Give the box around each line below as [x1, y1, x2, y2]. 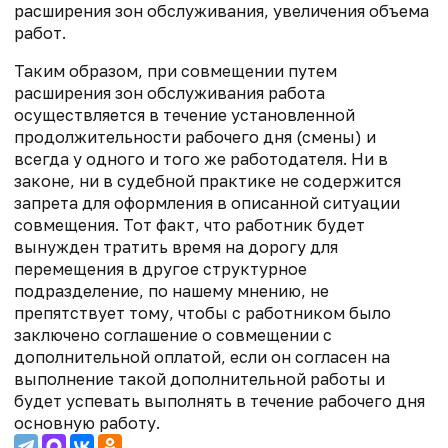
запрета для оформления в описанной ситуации [14, 193, 400, 214]
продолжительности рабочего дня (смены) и [14, 127, 376, 148]
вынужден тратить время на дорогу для [14, 237, 338, 258]
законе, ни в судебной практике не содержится [14, 171, 401, 192]
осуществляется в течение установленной [14, 105, 355, 126]
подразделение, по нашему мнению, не [14, 281, 329, 302]
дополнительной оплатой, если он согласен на [14, 347, 390, 368]
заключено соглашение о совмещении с [14, 325, 332, 346]
